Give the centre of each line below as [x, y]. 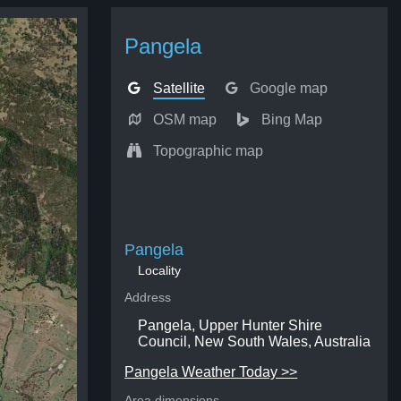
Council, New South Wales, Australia [255, 341]
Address [148, 297]
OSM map [184, 119]
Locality [160, 270]
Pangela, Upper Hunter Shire [230, 325]
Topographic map [208, 151]
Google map [288, 88]
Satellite [179, 88]
